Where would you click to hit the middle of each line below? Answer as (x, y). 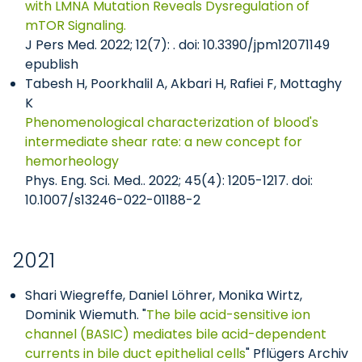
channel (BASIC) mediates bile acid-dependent (176, 334)
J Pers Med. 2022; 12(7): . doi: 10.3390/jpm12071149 (177, 45)
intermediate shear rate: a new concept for (164, 142)
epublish (52, 64)
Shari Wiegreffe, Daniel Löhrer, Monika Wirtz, (164, 295)
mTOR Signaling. (76, 25)
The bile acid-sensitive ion (228, 315)
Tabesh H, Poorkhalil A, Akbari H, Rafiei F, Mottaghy (183, 84)
